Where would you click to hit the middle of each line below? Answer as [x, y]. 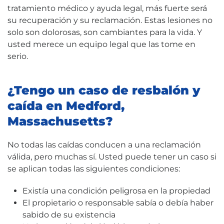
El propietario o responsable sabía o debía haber [118, 202]
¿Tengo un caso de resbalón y [104, 90]
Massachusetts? [60, 121]
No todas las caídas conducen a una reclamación [104, 144]
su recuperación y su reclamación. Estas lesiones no [110, 20]
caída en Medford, [66, 105]
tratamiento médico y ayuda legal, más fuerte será [107, 8]
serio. [18, 56]
